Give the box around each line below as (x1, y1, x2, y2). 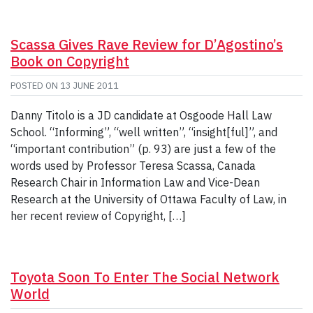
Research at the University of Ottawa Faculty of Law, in (10, 191, 286, 206)
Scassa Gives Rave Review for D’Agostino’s (10, 34, 283, 54)
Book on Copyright (10, 51, 129, 71)
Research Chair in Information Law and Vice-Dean (10, 175, 260, 189)
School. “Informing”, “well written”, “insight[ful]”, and (10, 124, 277, 139)
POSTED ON (10, 79, 60, 92)
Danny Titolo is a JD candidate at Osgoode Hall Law (10, 108, 272, 122)
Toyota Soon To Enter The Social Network (10, 267, 279, 286)
